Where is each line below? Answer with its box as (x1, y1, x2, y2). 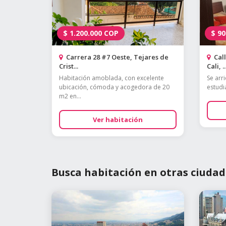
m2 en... (59, 92, 81, 100)
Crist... (59, 62, 78, 71)
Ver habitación (92, 115, 143, 124)
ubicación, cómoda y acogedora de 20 (59, 83, 169, 91)
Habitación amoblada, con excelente (59, 74, 164, 82)
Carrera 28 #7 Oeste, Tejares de (65, 52, 168, 62)
